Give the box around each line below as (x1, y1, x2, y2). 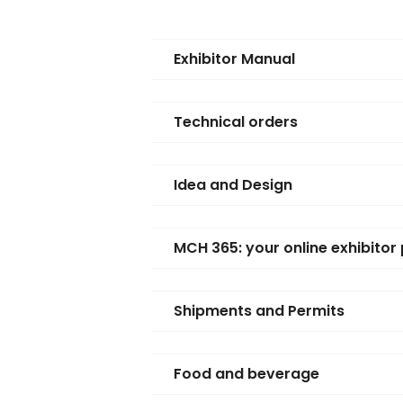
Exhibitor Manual (174, 49, 296, 70)
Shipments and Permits (174, 300, 345, 322)
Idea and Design (174, 175, 293, 196)
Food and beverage (174, 363, 320, 385)
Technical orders (174, 112, 299, 133)
